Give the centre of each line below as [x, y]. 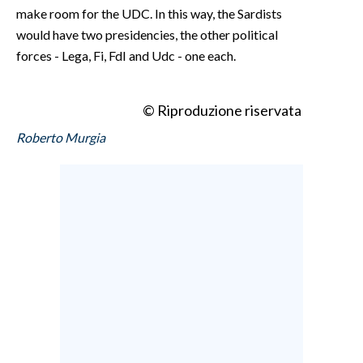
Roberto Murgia [61, 137]
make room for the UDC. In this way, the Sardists [149, 13]
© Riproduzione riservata [222, 110]
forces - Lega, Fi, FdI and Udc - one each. [126, 55]
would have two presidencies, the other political [147, 34]
